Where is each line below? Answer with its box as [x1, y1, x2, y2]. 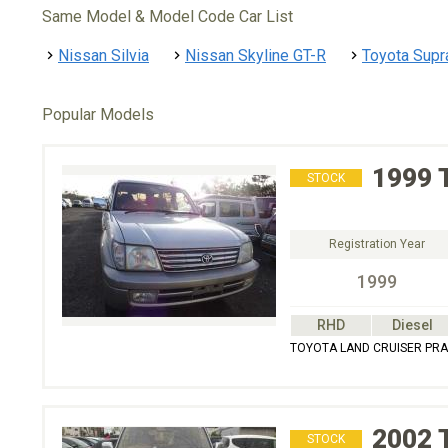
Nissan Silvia [58, 46, 149, 65]
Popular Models [42, 105, 154, 124]
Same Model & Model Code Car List [42, 7, 293, 26]
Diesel [391, 317, 433, 333]
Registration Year [329, 237, 425, 251]
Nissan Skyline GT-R [185, 46, 326, 65]
